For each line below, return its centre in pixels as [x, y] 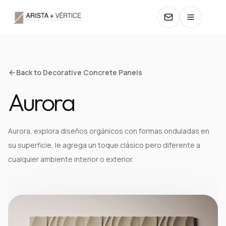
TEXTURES [44, 122]
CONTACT [43, 204]
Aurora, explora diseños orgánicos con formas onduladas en [109, 131]
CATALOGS [44, 95]
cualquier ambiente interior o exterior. [71, 159]
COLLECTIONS [52, 68]
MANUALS [41, 177]
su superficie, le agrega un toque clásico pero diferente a [104, 145]
